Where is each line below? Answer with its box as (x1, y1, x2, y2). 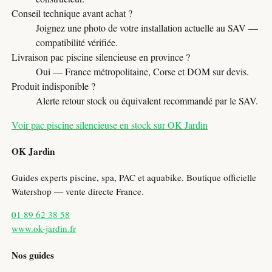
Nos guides (12, 248, 55, 262)
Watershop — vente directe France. (12, 185, 144, 198)
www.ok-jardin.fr (12, 222, 76, 235)
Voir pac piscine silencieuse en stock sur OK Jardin (12, 118, 208, 131)
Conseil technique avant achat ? (12, 6, 133, 19)
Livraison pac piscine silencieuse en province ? (12, 50, 191, 63)
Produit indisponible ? (12, 79, 96, 92)
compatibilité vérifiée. (36, 35, 118, 49)
